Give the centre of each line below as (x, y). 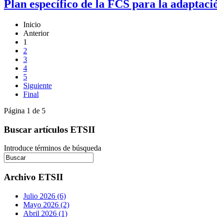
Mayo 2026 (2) (46, 204)
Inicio (32, 25)
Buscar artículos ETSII (49, 129)
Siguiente (38, 86)
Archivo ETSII (33, 177)
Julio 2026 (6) (45, 196)
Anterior (36, 33)
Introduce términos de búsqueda (53, 148)
